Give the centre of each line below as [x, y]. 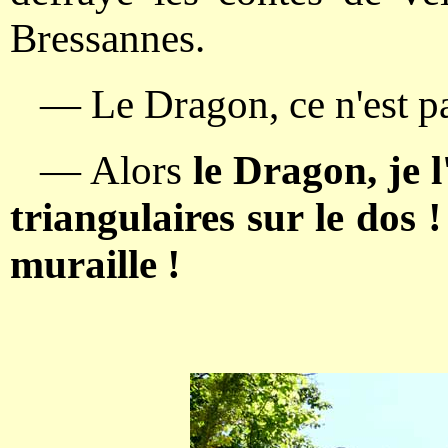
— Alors [111, 170]
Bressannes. [107, 38]
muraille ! [95, 264]
